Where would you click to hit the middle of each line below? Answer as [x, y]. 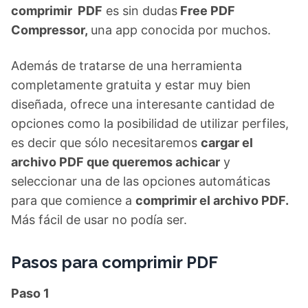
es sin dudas [140, 11]
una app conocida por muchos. [181, 30]
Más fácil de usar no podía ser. [99, 220]
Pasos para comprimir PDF [114, 262]
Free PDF [206, 11]
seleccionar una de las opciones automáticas [141, 181]
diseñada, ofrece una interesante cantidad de [143, 104]
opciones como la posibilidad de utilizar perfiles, [150, 123]
